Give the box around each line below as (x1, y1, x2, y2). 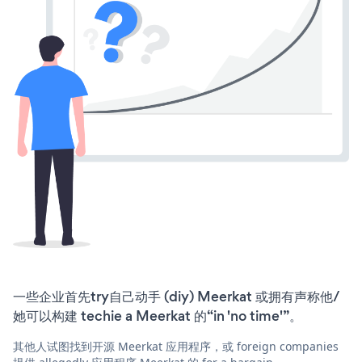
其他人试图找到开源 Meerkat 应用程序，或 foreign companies (13, 339, 339, 355)
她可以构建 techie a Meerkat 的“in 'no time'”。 (13, 306, 302, 326)
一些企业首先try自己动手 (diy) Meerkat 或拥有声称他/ (13, 287, 340, 307)
